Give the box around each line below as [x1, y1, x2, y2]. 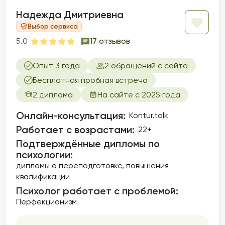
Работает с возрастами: [16, 124, 135, 136]
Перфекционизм [16, 197, 77, 206]
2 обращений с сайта [104, 61, 188, 70]
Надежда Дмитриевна [16, 9, 124, 21]
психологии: [16, 149, 73, 161]
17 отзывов [90, 36, 130, 46]
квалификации [16, 172, 70, 181]
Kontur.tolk [129, 110, 168, 120]
